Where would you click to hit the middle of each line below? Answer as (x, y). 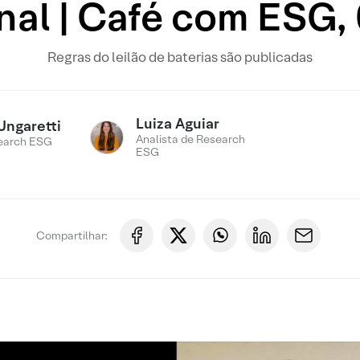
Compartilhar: (72, 235)
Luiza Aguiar (178, 123)
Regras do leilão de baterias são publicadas (180, 57)
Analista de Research (191, 139)
